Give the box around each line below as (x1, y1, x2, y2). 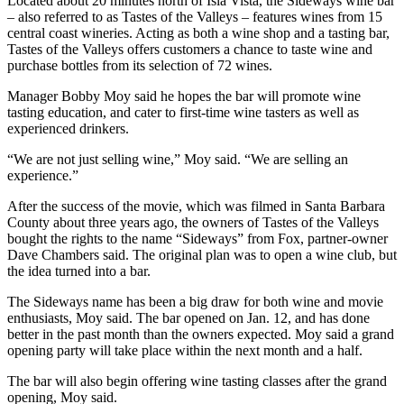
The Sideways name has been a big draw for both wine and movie (7, 293, 383, 309)
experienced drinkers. (7, 120, 129, 136)
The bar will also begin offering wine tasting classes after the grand (7, 372, 387, 389)
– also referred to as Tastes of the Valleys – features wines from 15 (7, 8, 382, 24)
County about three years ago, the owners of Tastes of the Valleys (7, 214, 379, 230)
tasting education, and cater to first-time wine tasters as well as (7, 104, 359, 120)
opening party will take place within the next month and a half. (7, 342, 363, 358)
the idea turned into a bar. (7, 262, 151, 279)
